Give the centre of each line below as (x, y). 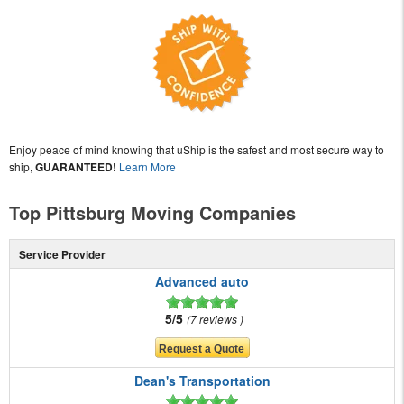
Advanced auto (202, 282)
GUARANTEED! (76, 167)
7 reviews (215, 319)
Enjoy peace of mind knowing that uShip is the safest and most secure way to (197, 150)
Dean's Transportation (202, 381)
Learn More (147, 167)
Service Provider (62, 255)
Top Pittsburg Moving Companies (152, 213)
